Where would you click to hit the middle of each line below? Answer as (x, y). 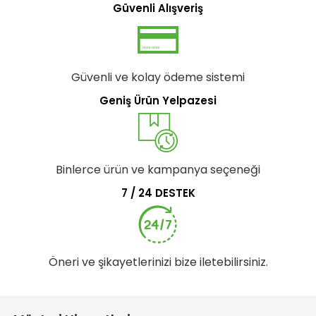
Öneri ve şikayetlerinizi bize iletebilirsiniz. (158, 262)
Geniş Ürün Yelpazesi (158, 100)
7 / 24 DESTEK (158, 193)
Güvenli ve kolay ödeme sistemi (158, 77)
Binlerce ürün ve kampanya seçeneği (158, 169)
